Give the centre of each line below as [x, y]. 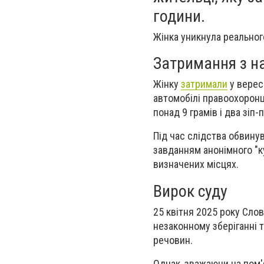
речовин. [173, 240]
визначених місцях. [196, 164]
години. [179, 16]
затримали [204, 84]
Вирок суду [190, 191]
